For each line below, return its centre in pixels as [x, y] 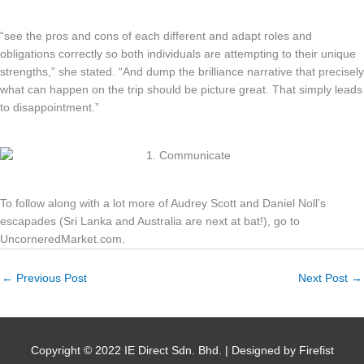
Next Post [325, 279]
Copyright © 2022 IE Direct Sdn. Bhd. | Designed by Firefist [182, 350]
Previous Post [50, 279]
